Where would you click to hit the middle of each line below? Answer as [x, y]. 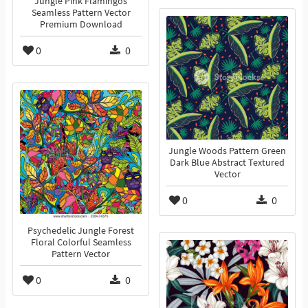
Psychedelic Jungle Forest [81, 231]
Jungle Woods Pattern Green [227, 151]
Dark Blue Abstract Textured [227, 163]
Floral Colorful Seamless [81, 243]
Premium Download [81, 25]
